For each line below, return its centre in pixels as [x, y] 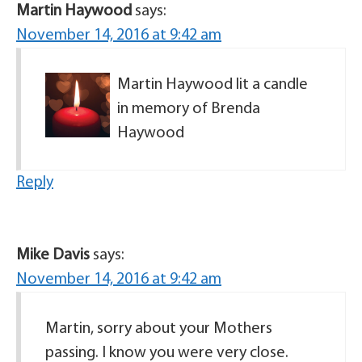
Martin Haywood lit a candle [213, 85]
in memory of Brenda [189, 109]
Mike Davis [53, 255]
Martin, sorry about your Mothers [159, 329]
